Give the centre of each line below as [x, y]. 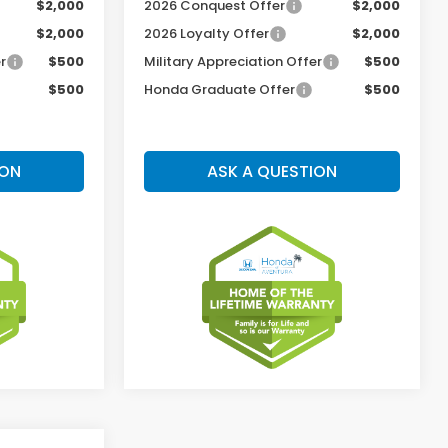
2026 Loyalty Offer [207, 33]
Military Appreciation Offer [233, 61]
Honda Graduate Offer [220, 89]
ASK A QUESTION [272, 171]
